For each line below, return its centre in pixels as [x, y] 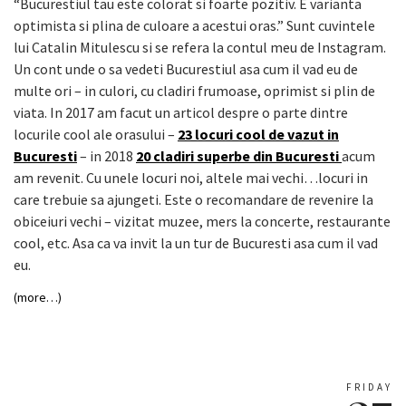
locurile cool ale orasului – [96, 134]
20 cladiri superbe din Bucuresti [239, 155]
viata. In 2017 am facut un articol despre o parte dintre [181, 112]
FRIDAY [369, 387]
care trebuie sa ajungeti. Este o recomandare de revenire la [193, 199]
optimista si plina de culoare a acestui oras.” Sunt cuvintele [194, 25]
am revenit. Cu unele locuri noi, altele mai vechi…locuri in [191, 177]
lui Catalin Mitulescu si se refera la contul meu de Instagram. [200, 47]
